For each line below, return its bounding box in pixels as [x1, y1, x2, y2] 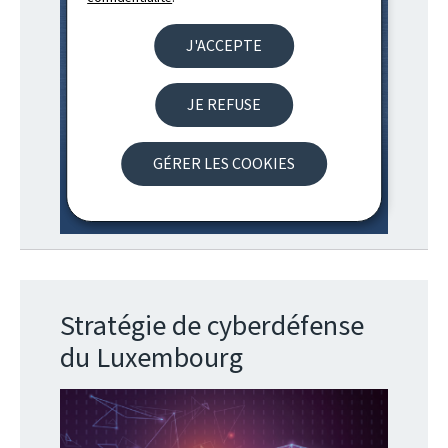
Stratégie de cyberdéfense [60, 307, 364, 345]
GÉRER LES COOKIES [153, 153, 295, 174]
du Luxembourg [60, 339, 243, 377]
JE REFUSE [187, 94, 261, 115]
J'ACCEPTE [186, 35, 262, 56]
